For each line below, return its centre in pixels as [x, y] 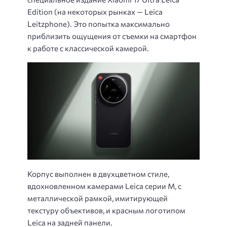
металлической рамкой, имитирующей [98, 198]
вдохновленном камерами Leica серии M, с [104, 186]
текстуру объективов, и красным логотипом [106, 211]
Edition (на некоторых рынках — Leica [95, 11]
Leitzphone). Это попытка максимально [99, 24]
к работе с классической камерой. [88, 48]
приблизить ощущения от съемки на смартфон [112, 36]
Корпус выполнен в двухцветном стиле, [98, 174]
